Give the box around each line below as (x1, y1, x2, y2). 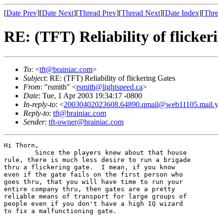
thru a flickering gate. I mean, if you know (4, 163, 179, 171)
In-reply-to (23, 100, 55, 109)
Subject (23, 73, 46, 82)
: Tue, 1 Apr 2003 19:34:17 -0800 (38, 91, 142, 100)
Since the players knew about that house (4, 148, 35, 156)
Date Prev (6, 9, 37, 17)
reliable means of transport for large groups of (4, 192, 187, 200)
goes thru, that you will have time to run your (4, 178, 183, 185)
